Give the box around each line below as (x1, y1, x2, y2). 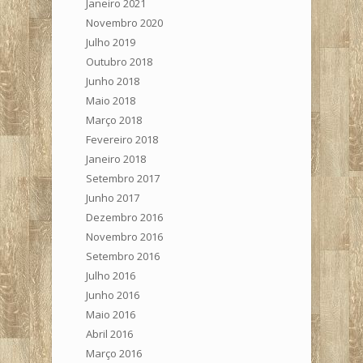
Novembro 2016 (86, 228, 163, 244)
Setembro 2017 (86, 170, 160, 186)
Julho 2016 (86, 267, 135, 283)
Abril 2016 (86, 326, 133, 341)
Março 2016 (86, 345, 142, 361)
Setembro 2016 (86, 248, 160, 263)
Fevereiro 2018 (86, 131, 158, 147)
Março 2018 (86, 112, 142, 127)
